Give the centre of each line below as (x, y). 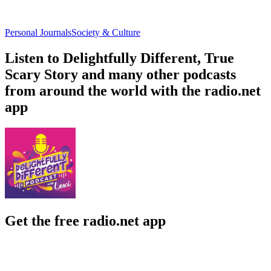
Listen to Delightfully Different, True (119, 58)
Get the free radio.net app (85, 220)
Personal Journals (38, 32)
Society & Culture (106, 32)
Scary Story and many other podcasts (120, 74)
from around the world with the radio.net (133, 90)
